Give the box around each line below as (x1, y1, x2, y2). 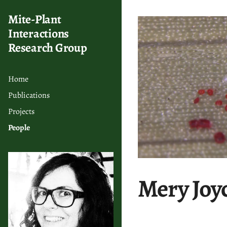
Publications (8, 90, 50, 101)
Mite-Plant (8, 11, 61, 27)
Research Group (8, 40, 87, 56)
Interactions (8, 25, 69, 42)
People (8, 122, 30, 133)
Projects (8, 106, 34, 117)
